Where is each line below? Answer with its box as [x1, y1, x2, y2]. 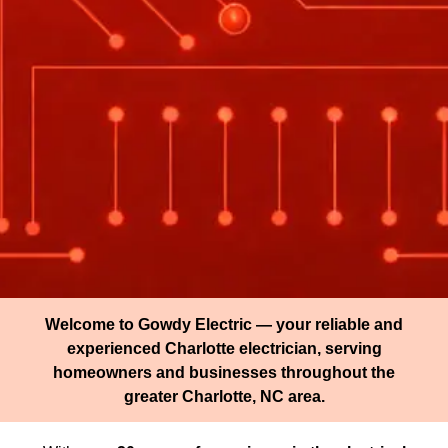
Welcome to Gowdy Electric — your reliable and [45, 314, 403, 333]
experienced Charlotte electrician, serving [66, 338, 382, 357]
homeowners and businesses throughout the [53, 362, 395, 381]
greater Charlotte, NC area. [123, 386, 325, 405]
